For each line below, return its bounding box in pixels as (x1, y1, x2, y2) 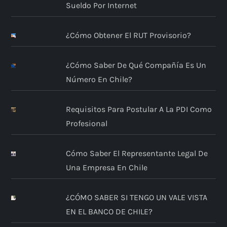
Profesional (65, 118, 107, 128)
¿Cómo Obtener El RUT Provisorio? (65, 30, 191, 40)
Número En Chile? (65, 74, 132, 84)
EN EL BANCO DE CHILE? (65, 206, 153, 216)
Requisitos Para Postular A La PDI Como (65, 104, 212, 114)
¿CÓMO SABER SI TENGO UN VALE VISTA (65, 192, 207, 202)
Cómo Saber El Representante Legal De (65, 148, 208, 158)
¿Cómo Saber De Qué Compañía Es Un (65, 60, 206, 70)
